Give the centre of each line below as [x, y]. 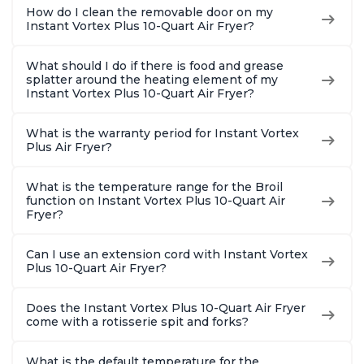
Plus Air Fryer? [69, 147]
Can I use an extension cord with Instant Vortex [167, 255]
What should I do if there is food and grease [155, 66]
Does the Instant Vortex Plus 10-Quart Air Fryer [166, 308]
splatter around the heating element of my [152, 80]
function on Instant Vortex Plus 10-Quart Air [156, 201]
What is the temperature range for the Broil [154, 187]
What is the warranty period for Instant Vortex [162, 134]
